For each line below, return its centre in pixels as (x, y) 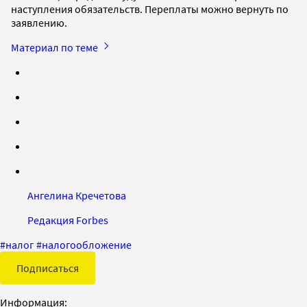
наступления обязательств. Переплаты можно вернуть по (150, 9)
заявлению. (40, 22)
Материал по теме (56, 47)
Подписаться (48, 268)
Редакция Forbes (68, 220)
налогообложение (87, 244)
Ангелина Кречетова (77, 195)
